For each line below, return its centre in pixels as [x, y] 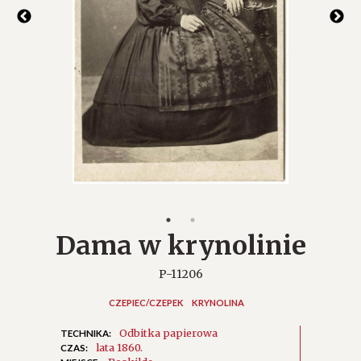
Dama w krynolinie [180, 245]
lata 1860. [119, 347]
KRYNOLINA [218, 302]
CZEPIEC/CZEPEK [146, 302]
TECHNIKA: [86, 333]
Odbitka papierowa [168, 332]
